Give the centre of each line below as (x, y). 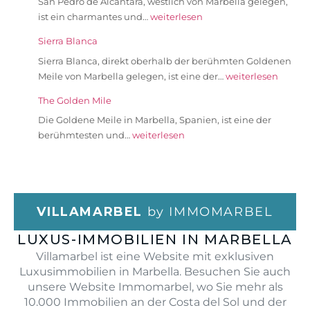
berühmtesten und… (85, 135)
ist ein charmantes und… (94, 17)
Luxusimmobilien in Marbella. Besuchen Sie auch (155, 272)
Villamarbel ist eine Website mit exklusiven (155, 257)
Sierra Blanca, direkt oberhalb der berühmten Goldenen (165, 61)
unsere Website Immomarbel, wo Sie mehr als (155, 287)
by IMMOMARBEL (208, 212)
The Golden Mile (75, 100)
